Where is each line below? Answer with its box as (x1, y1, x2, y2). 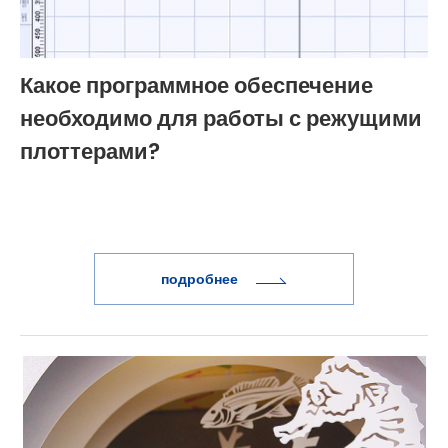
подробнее (161, 269, 241, 290)
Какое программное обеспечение (20, 70, 373, 102)
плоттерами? (20, 136, 160, 168)
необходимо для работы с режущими (20, 103, 422, 135)
